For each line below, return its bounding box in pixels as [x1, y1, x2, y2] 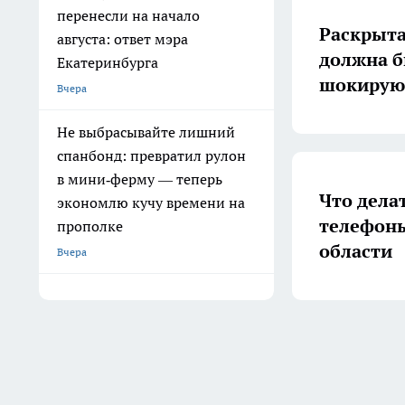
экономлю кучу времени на [57, 193, 245, 212]
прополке [57, 217, 123, 235]
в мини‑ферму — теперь [57, 170, 222, 188]
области [319, 239, 392, 263]
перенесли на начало [57, 6, 200, 24]
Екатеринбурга [57, 53, 158, 71]
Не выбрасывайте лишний [57, 123, 235, 141]
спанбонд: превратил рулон [57, 146, 246, 165]
